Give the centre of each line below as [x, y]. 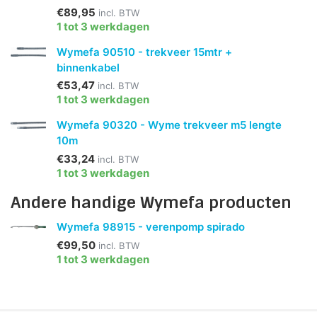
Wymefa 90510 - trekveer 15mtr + [145, 52]
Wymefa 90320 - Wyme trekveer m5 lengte [169, 125]
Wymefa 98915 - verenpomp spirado [151, 227]
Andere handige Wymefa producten [151, 202]
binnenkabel [88, 67]
